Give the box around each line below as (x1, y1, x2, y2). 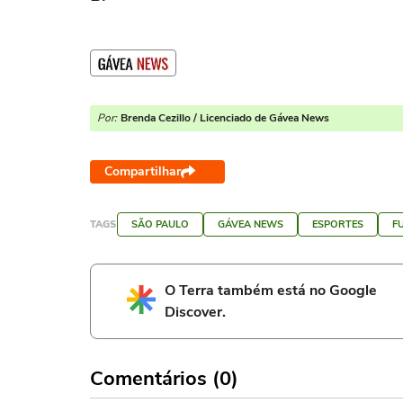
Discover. (165, 302, 226, 322)
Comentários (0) (90, 365, 238, 392)
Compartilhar (104, 163, 181, 180)
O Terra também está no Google (165, 281, 377, 300)
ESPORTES (312, 218, 363, 231)
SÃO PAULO (131, 218, 189, 231)
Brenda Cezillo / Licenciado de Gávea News (121, 111, 329, 125)
